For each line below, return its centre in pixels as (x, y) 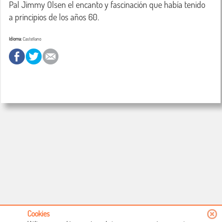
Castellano (31, 39)
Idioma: (15, 39)
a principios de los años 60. (54, 17)
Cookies (38, 214)
